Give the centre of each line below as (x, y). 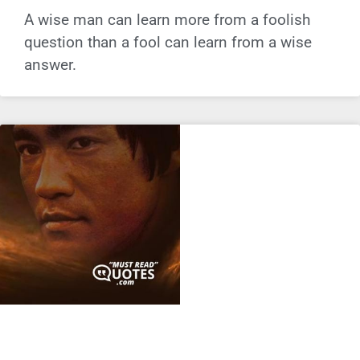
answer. (50, 64)
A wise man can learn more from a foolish (167, 19)
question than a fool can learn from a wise (168, 42)
